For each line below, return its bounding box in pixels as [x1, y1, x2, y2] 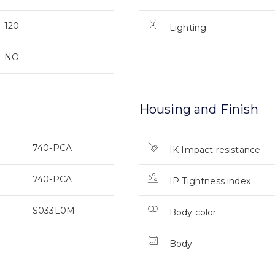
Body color [169, 207, 217, 219]
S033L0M [33, 205, 76, 217]
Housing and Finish [139, 102, 258, 117]
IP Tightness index [169, 176, 250, 187]
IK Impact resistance [169, 144, 261, 156]
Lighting [169, 22, 207, 34]
